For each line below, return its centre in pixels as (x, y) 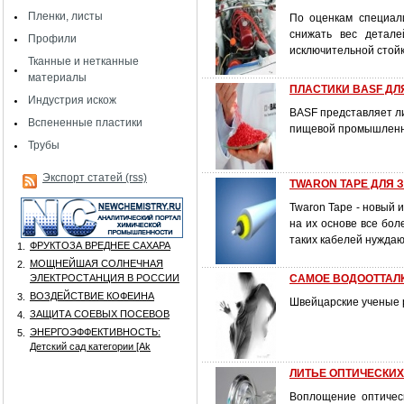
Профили (52, 39)
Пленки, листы (65, 16)
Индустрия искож (72, 100)
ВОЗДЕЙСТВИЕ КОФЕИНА (92, 296)
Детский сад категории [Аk (90, 346)
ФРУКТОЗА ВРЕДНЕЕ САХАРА (100, 245)
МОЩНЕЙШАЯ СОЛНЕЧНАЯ (96, 263)
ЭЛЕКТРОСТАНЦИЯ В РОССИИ (105, 278)
